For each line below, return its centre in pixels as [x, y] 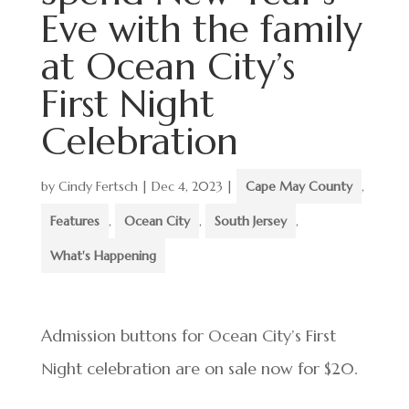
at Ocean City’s [168, 66]
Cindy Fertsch [98, 186]
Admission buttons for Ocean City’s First [188, 336]
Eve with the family [201, 29]
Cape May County [299, 186]
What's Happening [103, 256]
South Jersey [250, 221]
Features [74, 221]
